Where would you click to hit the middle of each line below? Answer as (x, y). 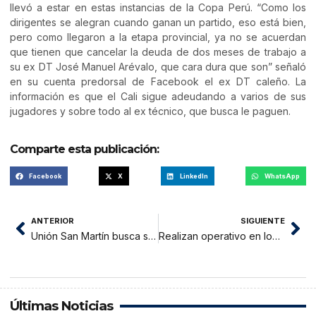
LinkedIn (194, 176)
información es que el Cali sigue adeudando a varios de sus (158, 96)
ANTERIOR (53, 221)
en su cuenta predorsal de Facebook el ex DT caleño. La (158, 81)
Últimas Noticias (61, 306)
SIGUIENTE (263, 221)
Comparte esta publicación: (84, 150)
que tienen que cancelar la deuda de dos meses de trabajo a (158, 51)
